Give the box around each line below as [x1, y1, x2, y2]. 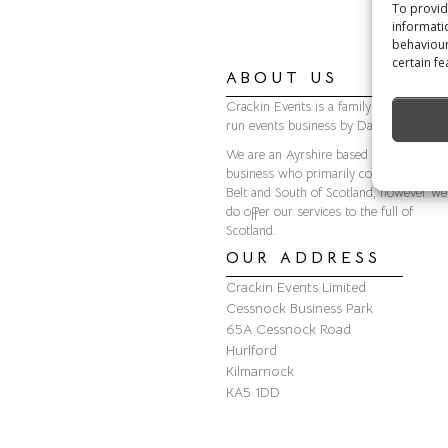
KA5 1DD [225, 383, 280, 401]
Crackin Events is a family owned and [225, 98, 436, 115]
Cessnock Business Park [225, 299, 373, 317]
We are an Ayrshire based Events [225, 146, 409, 163]
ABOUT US [225, 68, 338, 88]
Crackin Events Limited [225, 278, 366, 296]
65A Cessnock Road [225, 320, 351, 338]
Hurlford [225, 341, 277, 359]
